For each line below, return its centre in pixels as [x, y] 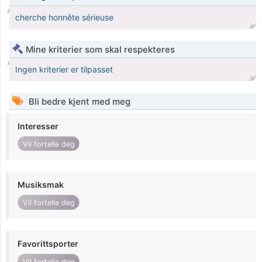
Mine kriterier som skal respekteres [100, 50]
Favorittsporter [48, 243]
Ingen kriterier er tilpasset [64, 70]
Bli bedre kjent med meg [78, 102]
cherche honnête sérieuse [64, 18]
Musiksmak [41, 185]
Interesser [38, 126]
